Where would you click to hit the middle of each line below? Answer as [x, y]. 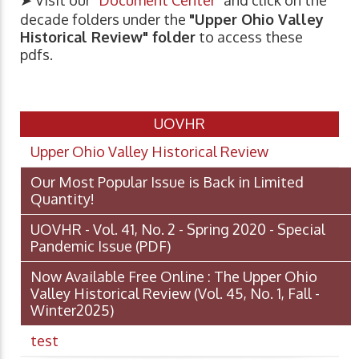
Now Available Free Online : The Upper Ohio [174, 276]
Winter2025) [72, 310]
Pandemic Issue [81, 246]
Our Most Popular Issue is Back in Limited [167, 182]
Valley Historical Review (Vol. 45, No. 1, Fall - [175, 293]
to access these [249, 36]
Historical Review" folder [108, 36]
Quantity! [63, 198]
